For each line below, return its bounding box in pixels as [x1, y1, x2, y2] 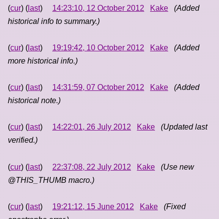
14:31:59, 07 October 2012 [52, 83, 144, 92]
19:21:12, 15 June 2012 [52, 202, 134, 211]
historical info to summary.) [8, 17, 100, 25]
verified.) [8, 136, 38, 145]
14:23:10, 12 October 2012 [52, 3, 144, 12]
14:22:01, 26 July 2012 [52, 123, 131, 131]
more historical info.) [8, 57, 78, 66]
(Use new [161, 162, 194, 171]
